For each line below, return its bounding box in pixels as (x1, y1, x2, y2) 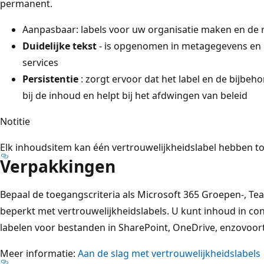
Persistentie (22, 72, 78, 85)
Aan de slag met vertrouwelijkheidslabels (78, 246, 260, 260)
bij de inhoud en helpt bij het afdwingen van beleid (22, 88, 247, 102)
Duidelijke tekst (22, 39, 97, 52)
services (22, 55, 58, 69)
